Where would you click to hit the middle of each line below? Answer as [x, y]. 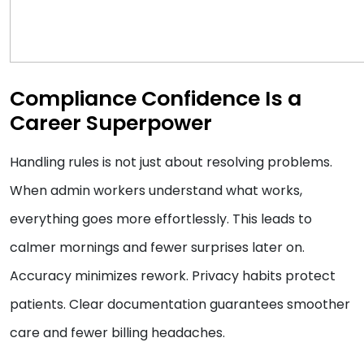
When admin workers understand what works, [156, 191]
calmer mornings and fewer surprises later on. [157, 248]
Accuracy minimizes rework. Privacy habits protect [173, 276]
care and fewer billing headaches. [117, 333]
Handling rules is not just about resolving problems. [171, 162]
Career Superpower [111, 123]
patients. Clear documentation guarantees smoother [180, 305]
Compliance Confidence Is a [156, 99]
